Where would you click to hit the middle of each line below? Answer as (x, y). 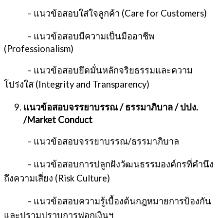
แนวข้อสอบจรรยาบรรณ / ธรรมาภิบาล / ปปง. (111, 107)
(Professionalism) (39, 49)
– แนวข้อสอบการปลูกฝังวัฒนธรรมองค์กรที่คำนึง (109, 164)
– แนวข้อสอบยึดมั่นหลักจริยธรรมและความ (98, 70)
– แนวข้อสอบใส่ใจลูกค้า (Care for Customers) (105, 13)
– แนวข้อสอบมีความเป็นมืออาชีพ (79, 36)
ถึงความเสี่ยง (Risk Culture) (57, 178)
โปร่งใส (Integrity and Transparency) (77, 84)
